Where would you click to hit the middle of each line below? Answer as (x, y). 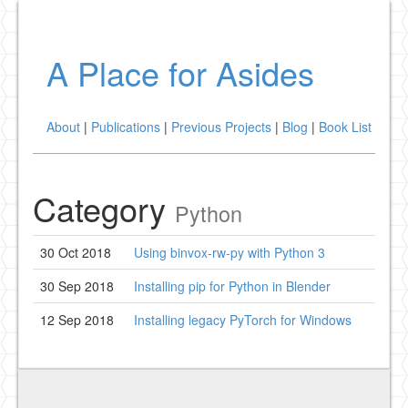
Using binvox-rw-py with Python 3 (229, 252)
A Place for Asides (180, 72)
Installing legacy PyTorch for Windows (243, 320)
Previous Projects (221, 127)
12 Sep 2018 (77, 320)
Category (104, 208)
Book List (345, 127)
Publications (126, 127)
